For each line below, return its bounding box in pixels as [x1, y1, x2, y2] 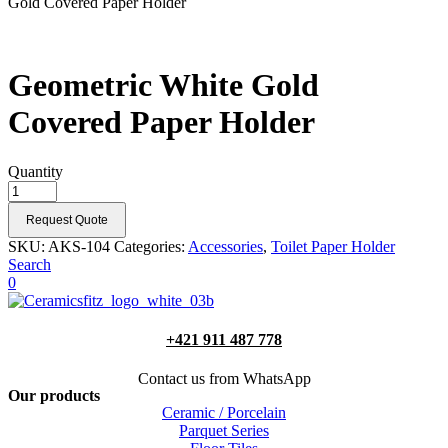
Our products [8, 387, 100, 405]
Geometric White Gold [8, 67, 319, 104]
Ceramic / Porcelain [162, 404, 286, 422]
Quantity [8, 162, 63, 180]
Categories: [114, 237, 188, 255]
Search [8, 255, 51, 273]
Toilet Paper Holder [271, 237, 395, 255]
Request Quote [26, 212, 108, 227]
